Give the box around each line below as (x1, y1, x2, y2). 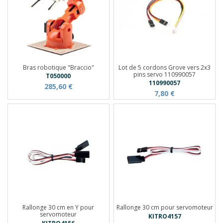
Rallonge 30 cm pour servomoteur (116, 203, 213, 212)
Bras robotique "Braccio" (22, 63, 94, 72)
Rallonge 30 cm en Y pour (22, 203, 95, 212)
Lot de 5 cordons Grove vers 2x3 (118, 63, 211, 72)
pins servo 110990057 (133, 70, 196, 79)
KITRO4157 (148, 212, 181, 221)
